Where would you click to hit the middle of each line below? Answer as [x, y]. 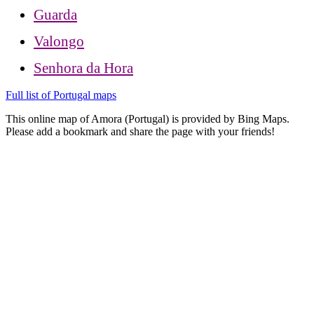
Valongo [59, 41]
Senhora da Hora [83, 68]
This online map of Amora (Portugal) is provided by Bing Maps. [148, 118]
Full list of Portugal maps [61, 95]
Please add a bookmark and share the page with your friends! [140, 131]
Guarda [55, 14]
